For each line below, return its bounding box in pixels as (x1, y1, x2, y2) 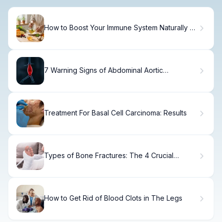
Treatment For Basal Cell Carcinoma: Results (44, 109, 187, 117)
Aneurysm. (44, 74, 78, 83)
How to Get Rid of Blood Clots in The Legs (44, 194, 182, 203)
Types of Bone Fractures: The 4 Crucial (44, 151, 173, 160)
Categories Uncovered (44, 160, 119, 168)
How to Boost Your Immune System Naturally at (44, 23, 196, 32)
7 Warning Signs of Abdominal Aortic (44, 66, 163, 75)
